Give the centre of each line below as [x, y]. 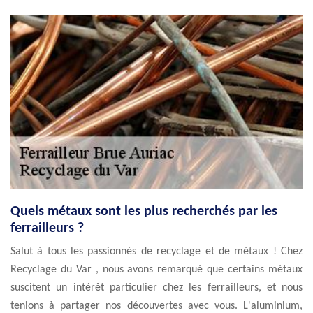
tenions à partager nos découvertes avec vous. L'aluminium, [156, 306]
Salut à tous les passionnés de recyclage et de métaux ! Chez [156, 252]
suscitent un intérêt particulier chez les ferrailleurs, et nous [156, 288]
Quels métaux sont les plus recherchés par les [144, 212]
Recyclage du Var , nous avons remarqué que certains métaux [156, 270]
